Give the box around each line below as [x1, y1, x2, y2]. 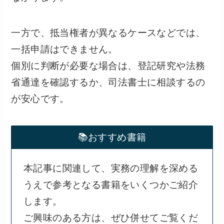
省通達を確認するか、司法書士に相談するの [11, 76, 205, 87]
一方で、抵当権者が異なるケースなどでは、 [11, 27, 205, 38]
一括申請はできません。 [11, 43, 118, 54]
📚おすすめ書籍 [77, 131, 146, 142]
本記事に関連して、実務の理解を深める [23, 163, 198, 174]
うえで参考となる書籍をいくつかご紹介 [23, 179, 198, 190]
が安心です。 [11, 93, 69, 104]
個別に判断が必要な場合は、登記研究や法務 [11, 60, 205, 71]
